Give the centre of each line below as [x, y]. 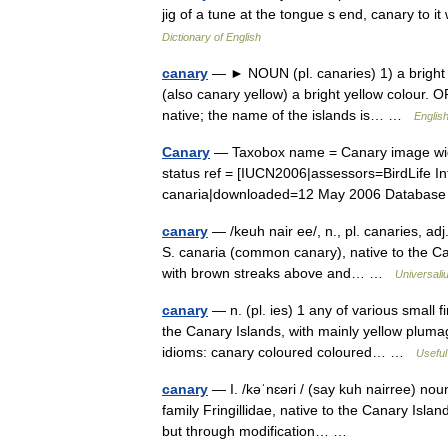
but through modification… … [258, 431]
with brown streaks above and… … [278, 273]
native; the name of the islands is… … [288, 115]
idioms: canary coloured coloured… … [289, 352]
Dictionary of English [211, 37]
